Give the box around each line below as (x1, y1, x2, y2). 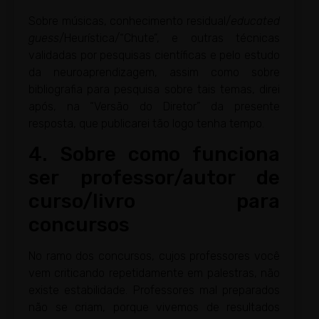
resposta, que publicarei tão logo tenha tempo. (28, 116, 264, 130)
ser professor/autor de (28, 165, 280, 189)
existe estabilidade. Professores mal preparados (28, 283, 280, 297)
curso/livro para (28, 189, 280, 213)
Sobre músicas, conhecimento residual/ (28, 14, 231, 28)
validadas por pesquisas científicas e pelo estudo (28, 48, 280, 62)
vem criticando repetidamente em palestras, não (28, 266, 280, 280)
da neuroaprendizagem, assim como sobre (28, 65, 280, 79)
